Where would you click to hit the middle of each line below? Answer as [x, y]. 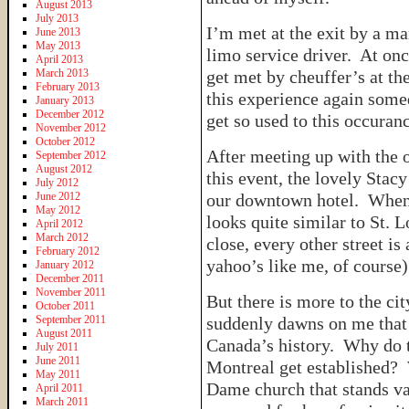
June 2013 [58, 31]
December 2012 [70, 114]
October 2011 [65, 305]
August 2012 [64, 168]
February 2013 [68, 86]
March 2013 [62, 73]
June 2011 [58, 360]
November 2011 [71, 292]
